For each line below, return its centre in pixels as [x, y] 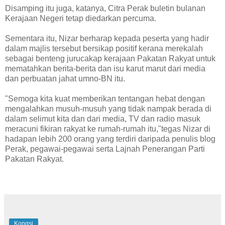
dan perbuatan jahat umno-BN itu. [65, 79]
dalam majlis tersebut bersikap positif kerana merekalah [104, 49]
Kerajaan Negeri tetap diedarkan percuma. [81, 19]
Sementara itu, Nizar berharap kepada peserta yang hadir [107, 39]
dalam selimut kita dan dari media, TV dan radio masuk [103, 119]
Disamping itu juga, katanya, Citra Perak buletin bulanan [105, 9]
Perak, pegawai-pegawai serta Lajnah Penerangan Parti [105, 149]
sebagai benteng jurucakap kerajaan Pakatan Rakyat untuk [110, 59]
